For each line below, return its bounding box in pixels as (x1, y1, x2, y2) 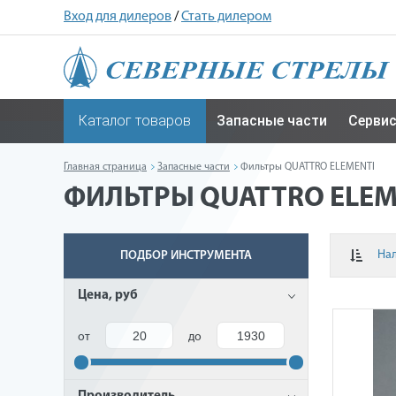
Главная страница (64, 162, 147, 172)
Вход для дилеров (64, 10, 171, 24)
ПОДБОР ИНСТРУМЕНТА (120, 249, 253, 263)
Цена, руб (78, 289, 138, 302)
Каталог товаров (79, 112, 191, 129)
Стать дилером (181, 10, 271, 24)
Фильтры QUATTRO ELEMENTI (240, 162, 375, 172)
